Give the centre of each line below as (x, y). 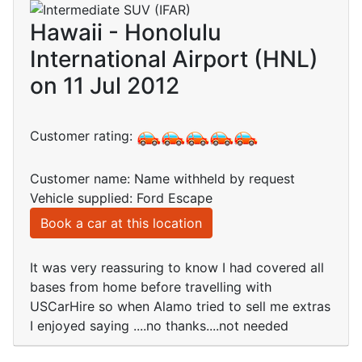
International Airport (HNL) (174, 59)
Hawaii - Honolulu (126, 33)
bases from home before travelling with (151, 287)
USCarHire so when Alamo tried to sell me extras (180, 307)
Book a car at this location (121, 223)
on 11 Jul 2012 (105, 86)
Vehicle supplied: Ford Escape (121, 198)
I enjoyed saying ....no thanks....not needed (159, 326)
